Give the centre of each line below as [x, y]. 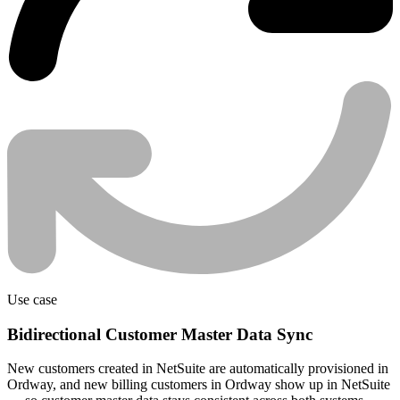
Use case [32, 299]
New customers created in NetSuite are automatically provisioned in [198, 369]
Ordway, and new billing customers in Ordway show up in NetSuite [199, 385]
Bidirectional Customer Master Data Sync [160, 334]
